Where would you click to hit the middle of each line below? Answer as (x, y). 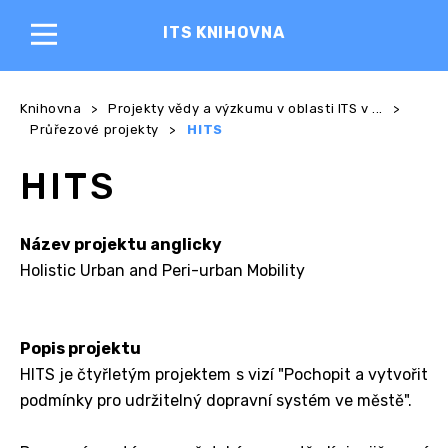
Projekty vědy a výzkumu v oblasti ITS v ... (245, 108)
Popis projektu (80, 348)
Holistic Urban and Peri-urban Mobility (162, 270)
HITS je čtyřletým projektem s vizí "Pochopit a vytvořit (224, 374)
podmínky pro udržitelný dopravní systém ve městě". (216, 400)
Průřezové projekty (94, 129)
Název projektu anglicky (121, 244)
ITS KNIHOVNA (224, 32)
